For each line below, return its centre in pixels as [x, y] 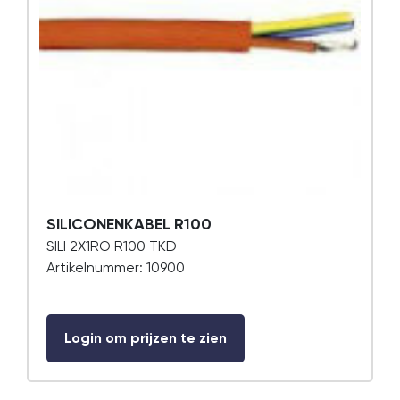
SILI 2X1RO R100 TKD [112, 246]
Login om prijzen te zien [146, 338]
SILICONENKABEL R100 [129, 224]
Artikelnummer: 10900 [116, 267]
